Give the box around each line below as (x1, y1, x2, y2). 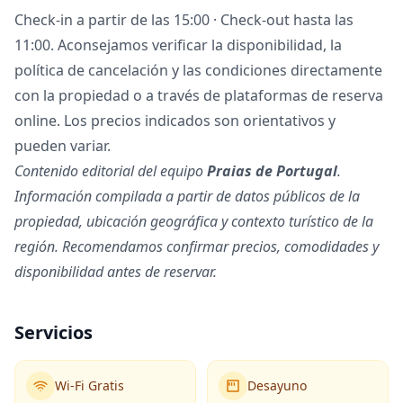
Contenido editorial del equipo (14, 160, 207, 181)
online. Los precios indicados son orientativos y (14, 110, 336, 130)
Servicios (14, 319, 93, 345)
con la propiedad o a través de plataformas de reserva (14, 85, 383, 105)
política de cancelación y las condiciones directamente (14, 59, 382, 80)
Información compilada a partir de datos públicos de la (14, 185, 360, 206)
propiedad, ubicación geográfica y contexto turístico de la (14, 210, 373, 231)
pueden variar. (14, 135, 111, 156)
